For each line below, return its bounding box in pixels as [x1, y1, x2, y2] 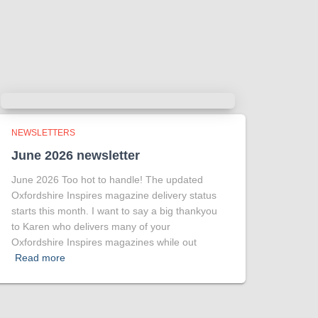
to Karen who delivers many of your [11, 221, 170, 233]
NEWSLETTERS [11, 128, 75, 138]
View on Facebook [66, 77, 131, 87]
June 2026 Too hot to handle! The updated [11, 174, 203, 186]
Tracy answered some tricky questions [66, 18, 238, 30]
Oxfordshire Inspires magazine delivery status [11, 190, 216, 202]
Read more [15, 252, 65, 264]
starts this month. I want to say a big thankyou [11, 205, 217, 217]
